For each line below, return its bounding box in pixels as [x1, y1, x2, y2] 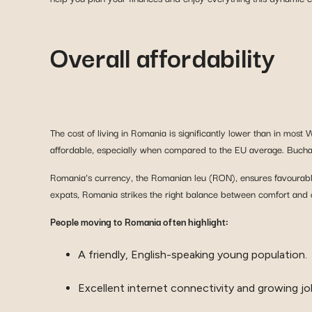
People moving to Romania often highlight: [50, 214, 228, 229]
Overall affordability [50, 36, 275, 77]
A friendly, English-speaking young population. [78, 248, 307, 261]
